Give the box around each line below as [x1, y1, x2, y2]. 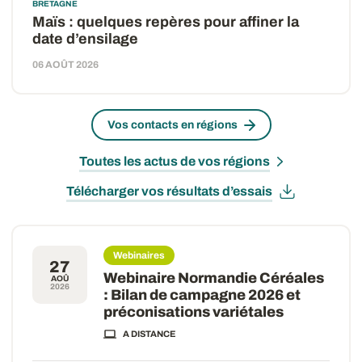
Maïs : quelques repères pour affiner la [32, 14, 299, 30]
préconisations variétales [103, 304, 284, 320]
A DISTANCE [123, 329, 176, 339]
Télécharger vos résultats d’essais [66, 184, 272, 198]
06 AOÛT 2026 [32, 59, 99, 70]
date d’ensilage [32, 31, 141, 47]
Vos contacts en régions [107, 119, 238, 131]
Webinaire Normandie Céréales [103, 270, 324, 286]
